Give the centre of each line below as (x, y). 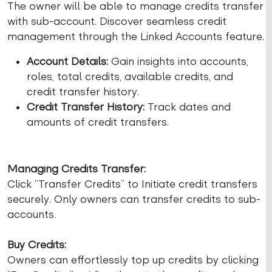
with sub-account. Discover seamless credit (117, 21)
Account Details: (67, 61)
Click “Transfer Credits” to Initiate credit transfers (132, 184)
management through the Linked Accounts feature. (136, 36)
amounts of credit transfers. (98, 122)
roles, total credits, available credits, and (130, 76)
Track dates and (188, 107)
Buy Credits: (37, 245)
